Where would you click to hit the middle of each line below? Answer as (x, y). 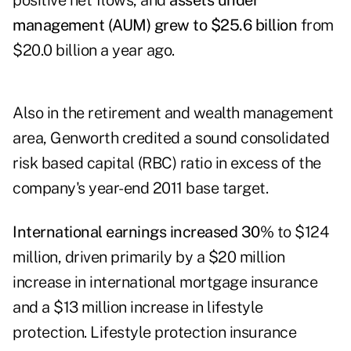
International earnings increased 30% (143, 232)
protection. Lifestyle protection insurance (154, 333)
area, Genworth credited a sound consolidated (171, 138)
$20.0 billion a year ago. (94, 51)
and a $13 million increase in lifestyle (138, 308)
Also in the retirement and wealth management (173, 113)
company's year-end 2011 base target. (140, 188)
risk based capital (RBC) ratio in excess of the (167, 163)
